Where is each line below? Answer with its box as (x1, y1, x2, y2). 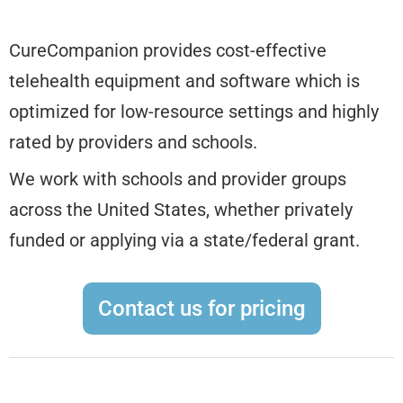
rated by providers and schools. (9, 131, 257, 154)
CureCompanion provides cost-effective (9, 40, 327, 62)
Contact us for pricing (97, 296, 306, 322)
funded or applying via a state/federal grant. (9, 229, 360, 252)
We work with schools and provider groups (9, 168, 346, 191)
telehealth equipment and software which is (9, 70, 360, 93)
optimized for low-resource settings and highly (9, 101, 379, 123)
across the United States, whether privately (9, 199, 353, 221)
